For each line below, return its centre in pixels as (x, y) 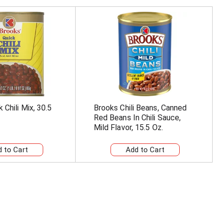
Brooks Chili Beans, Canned (140, 108)
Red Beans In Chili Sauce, (137, 118)
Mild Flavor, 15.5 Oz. (128, 127)
